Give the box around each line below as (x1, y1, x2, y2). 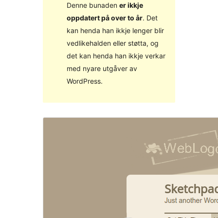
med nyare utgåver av (66, 64, 137, 73)
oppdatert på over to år (66, 13, 143, 22)
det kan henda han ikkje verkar (66, 51, 165, 60)
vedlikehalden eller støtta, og (66, 38, 159, 47)
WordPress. (66, 76, 103, 85)
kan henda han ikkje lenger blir (66, 26, 164, 35)
